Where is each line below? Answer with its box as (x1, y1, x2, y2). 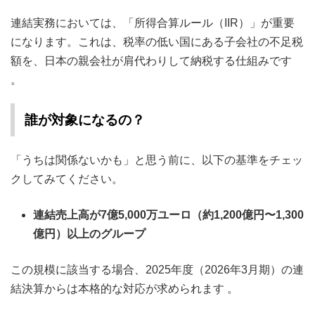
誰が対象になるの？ (25, 112, 145, 127)
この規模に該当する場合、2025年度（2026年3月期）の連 (11, 264, 304, 276)
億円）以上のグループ (33, 228, 146, 240)
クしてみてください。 (11, 173, 123, 185)
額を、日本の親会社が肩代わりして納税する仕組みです (11, 55, 292, 67)
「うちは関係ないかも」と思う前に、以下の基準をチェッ (11, 154, 303, 166)
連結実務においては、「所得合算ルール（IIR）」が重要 (11, 17, 295, 29)
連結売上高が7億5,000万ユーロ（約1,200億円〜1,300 (33, 209, 304, 221)
